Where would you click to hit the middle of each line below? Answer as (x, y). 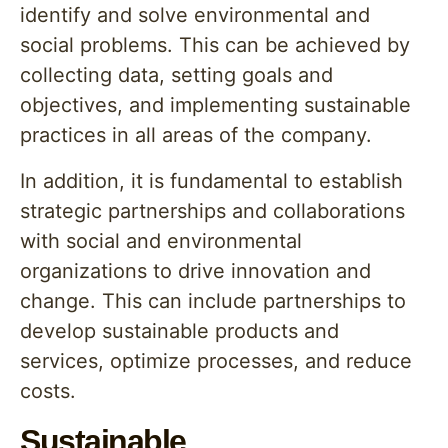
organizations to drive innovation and (195, 271)
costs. (48, 391)
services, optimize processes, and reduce (216, 361)
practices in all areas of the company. (196, 135)
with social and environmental (161, 241)
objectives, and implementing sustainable (215, 105)
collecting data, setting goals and (176, 75)
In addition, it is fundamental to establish (211, 181)
